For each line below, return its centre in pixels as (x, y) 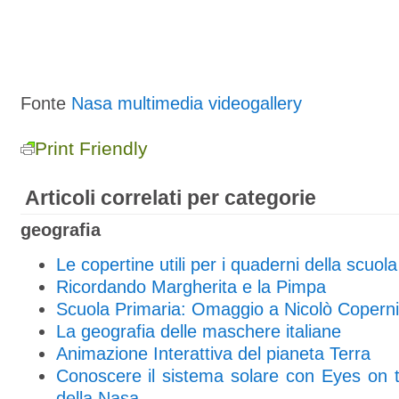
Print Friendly (91, 148)
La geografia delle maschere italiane (198, 331)
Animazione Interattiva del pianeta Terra (213, 354)
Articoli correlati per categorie (170, 198)
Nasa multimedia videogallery (186, 103)
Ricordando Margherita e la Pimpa (191, 287)
